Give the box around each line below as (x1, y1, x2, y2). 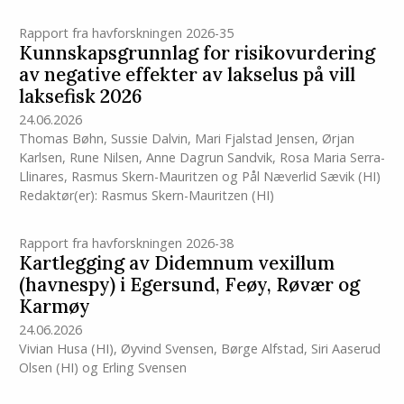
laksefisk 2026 (18, 83, 142, 108)
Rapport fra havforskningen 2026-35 (18, 23, 234, 41)
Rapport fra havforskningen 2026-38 (18, 234, 234, 252)
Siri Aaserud (310, 340, 381, 358)
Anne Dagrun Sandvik (145, 149, 272, 167)
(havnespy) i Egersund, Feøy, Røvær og (18, 272, 360, 298)
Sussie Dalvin (110, 130, 188, 148)
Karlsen (18, 149, 62, 167)
